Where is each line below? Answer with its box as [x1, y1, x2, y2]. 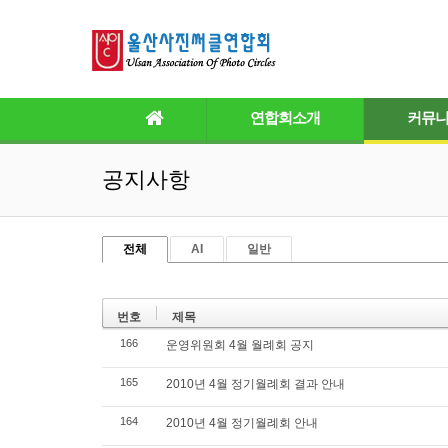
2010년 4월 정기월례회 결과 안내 [166, 377, 345, 391]
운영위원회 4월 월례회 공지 [166, 338, 314, 352]
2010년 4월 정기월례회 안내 [166, 416, 318, 430]
